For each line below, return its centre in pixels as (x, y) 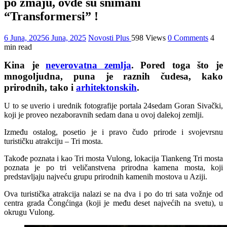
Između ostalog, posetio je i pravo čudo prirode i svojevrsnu (113, 132)
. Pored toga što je (177, 65)
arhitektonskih (106, 87)
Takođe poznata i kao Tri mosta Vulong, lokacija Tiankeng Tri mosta (113, 158)
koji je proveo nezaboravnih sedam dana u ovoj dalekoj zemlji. (104, 115)
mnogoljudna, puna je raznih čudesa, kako (113, 76)
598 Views (148, 37)
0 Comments (188, 37)
